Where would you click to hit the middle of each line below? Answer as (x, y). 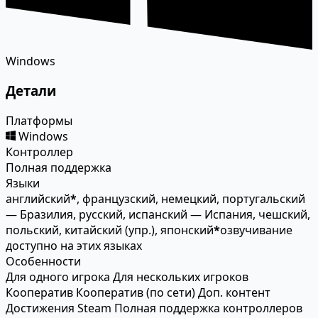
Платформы (39, 121)
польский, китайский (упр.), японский (110, 230)
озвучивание (256, 230)
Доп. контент (234, 293)
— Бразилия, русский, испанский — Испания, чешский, (158, 215)
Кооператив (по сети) (136, 293)
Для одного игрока (58, 277)
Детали (31, 91)
